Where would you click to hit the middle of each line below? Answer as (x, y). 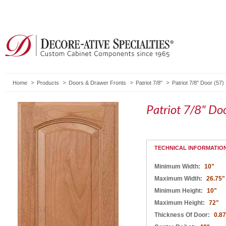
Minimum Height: (179, 190)
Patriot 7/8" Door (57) (198, 82)
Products (48, 82)
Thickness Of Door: (183, 215)
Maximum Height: (180, 203)
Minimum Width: (178, 166)
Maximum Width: (179, 178)
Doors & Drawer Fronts (97, 82)
